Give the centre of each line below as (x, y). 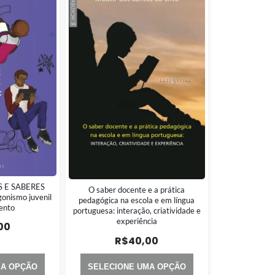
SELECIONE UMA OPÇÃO (137, 266)
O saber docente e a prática (137, 190)
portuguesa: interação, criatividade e (137, 211)
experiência (137, 221)
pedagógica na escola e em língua (137, 200)
